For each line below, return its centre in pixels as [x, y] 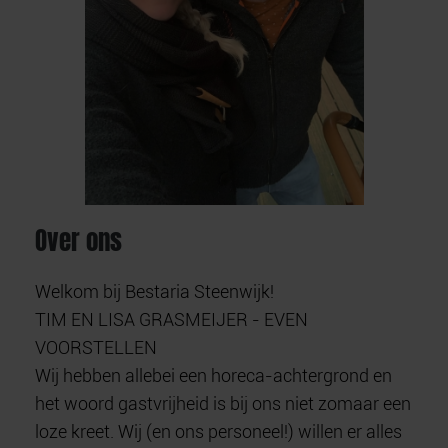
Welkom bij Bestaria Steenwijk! [154, 291]
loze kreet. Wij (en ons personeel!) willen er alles [218, 431]
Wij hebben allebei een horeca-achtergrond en [213, 375]
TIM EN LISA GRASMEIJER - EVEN [171, 319]
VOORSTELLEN [96, 347]
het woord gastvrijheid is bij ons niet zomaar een [223, 403]
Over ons [78, 240]
